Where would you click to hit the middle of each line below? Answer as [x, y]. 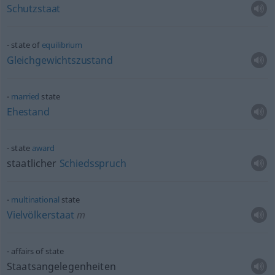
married [25, 96]
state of [26, 45]
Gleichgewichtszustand [60, 60]
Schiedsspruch [93, 163]
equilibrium [62, 45]
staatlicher [33, 163]
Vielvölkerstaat [40, 215]
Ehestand [28, 112]
